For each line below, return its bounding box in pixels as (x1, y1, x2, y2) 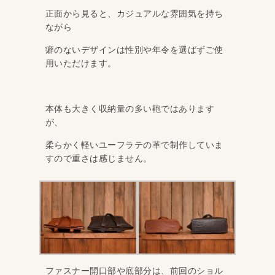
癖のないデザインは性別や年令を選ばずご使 (45, 44, 223, 55)
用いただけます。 (45, 58, 117, 68)
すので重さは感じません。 (45, 153, 152, 163)
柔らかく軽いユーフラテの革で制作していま (45, 139, 223, 150)
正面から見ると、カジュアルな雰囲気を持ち (45, 8, 223, 18)
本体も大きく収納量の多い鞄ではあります (45, 103, 215, 114)
